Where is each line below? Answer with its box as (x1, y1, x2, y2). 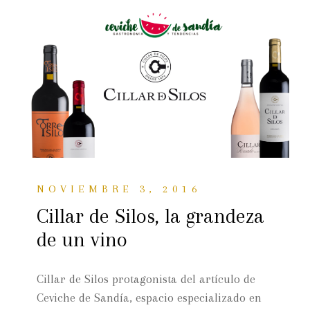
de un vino (37, 227, 128, 251)
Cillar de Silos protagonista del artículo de (37, 271, 256, 286)
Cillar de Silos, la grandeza (37, 203, 265, 228)
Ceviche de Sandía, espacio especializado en (37, 290, 262, 304)
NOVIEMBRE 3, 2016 (37, 182, 202, 195)
